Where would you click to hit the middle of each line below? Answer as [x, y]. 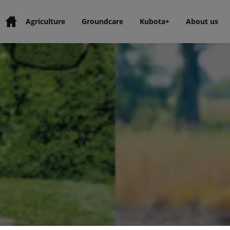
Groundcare [102, 21]
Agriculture [45, 21]
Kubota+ [154, 21]
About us [202, 21]
